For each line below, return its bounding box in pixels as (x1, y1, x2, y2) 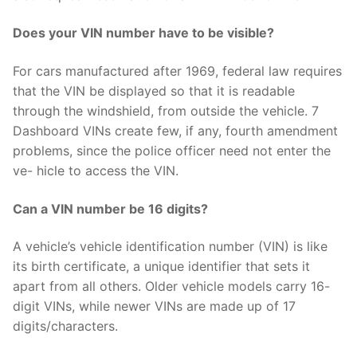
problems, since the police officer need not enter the (13, 143, 331, 159)
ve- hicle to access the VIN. (13, 163, 178, 179)
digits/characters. (13, 318, 118, 335)
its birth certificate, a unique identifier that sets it (13, 258, 310, 275)
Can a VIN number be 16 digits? (13, 200, 208, 217)
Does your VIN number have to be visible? (13, 25, 274, 41)
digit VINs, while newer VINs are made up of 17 (13, 298, 296, 315)
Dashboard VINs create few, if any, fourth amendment (13, 123, 338, 139)
